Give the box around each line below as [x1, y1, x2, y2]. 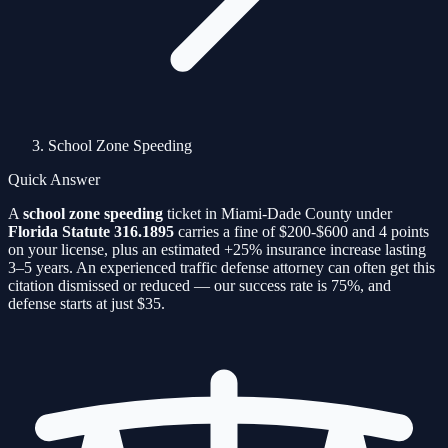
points [387, 223, 429, 240]
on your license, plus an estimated [8, 241, 224, 258]
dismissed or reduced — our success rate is [58, 277, 327, 294]
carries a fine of [174, 223, 279, 240]
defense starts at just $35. [8, 295, 165, 312]
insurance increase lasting [262, 241, 426, 258]
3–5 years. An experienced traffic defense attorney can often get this [8, 259, 435, 276]
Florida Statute [8, 223, 114, 240]
